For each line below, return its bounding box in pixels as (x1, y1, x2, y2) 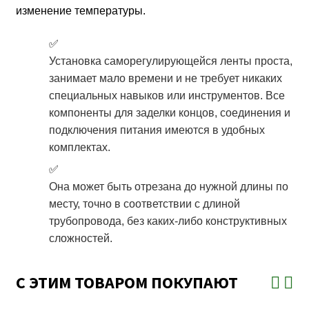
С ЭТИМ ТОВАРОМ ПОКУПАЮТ (15, 271, 238, 293)
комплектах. (48, 141, 110, 153)
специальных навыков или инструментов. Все (48, 89, 285, 101)
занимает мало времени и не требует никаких (48, 72, 282, 84)
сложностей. (48, 232, 115, 245)
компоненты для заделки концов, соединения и (48, 106, 290, 119)
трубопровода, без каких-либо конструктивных (48, 215, 287, 228)
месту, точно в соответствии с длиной (48, 198, 240, 210)
